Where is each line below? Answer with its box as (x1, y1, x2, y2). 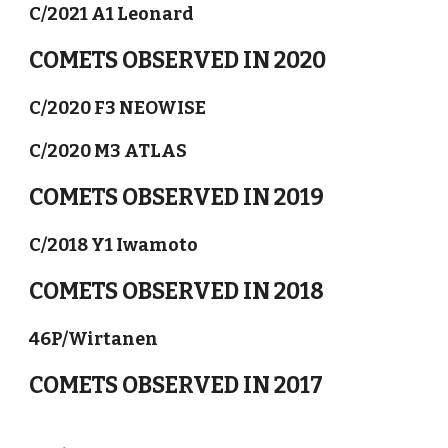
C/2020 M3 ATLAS (29, 140, 188, 162)
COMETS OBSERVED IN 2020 (29, 47, 327, 74)
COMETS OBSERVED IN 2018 (29, 278, 325, 305)
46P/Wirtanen (29, 328, 159, 350)
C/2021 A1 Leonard (29, 3, 195, 25)
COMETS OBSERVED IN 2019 (29, 184, 325, 211)
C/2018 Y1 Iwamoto (29, 234, 199, 256)
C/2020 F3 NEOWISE (29, 97, 207, 119)
